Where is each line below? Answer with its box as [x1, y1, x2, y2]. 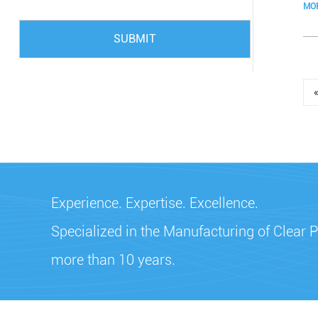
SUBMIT [113, 32, 156, 46]
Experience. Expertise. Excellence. [51, 194, 258, 212]
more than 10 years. [51, 251, 175, 268]
